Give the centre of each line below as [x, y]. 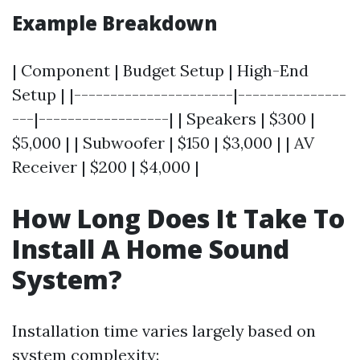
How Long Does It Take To [178, 218]
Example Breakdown [115, 23]
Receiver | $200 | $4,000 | [106, 167]
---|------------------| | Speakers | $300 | [164, 119]
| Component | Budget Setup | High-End [160, 70]
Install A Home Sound [151, 249]
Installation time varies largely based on [164, 331]
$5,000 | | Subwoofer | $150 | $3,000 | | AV [163, 143]
